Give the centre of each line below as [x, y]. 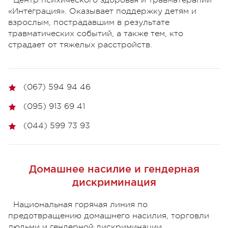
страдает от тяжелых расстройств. [80, 45]
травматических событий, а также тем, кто [96, 34]
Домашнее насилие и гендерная [114, 169]
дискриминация [114, 182]
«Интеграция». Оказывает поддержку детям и [102, 11]
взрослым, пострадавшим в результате [89, 23]
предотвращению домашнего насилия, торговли [109, 216]
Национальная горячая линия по [80, 205]
